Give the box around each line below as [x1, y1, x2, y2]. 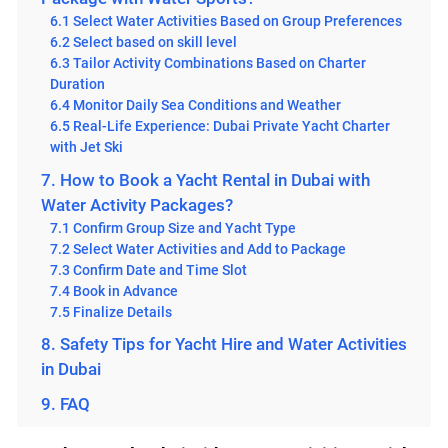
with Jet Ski [50, 139, 124, 156]
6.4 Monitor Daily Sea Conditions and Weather [50, 97, 342, 114]
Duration [50, 76, 106, 93]
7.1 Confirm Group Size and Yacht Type [50, 219, 297, 236]
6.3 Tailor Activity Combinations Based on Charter [50, 55, 367, 72]
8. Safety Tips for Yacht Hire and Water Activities [40, 334, 407, 355]
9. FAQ [40, 394, 90, 415]
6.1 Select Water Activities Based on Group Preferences [50, 13, 403, 30]
